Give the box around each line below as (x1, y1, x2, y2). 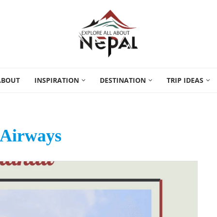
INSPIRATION (34, 76, 79, 85)
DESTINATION (100, 76, 146, 85)
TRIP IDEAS (167, 76, 203, 85)
